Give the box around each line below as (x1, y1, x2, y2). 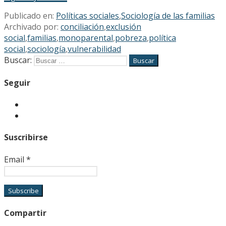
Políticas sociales (56, 10, 119, 21)
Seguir (4, 77, 30, 88)
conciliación (61, 21, 104, 32)
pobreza (115, 32, 147, 43)
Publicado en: (4, 10, 56, 21)
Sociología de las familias (121, 10, 215, 21)
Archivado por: (4, 21, 61, 32)
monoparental (59, 32, 113, 43)
